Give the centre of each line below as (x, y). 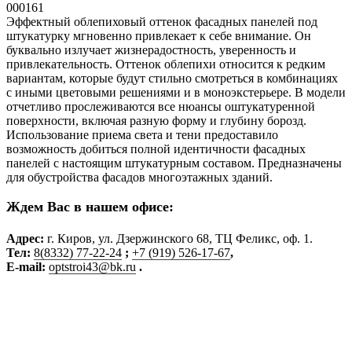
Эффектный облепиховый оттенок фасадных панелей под (162, 21)
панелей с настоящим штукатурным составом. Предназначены (174, 163)
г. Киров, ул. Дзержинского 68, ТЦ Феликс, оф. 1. (178, 238)
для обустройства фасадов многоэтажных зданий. (139, 177)
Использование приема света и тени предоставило (142, 134)
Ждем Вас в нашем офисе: (90, 206)
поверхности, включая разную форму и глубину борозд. (156, 120)
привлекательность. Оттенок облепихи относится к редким (166, 64)
